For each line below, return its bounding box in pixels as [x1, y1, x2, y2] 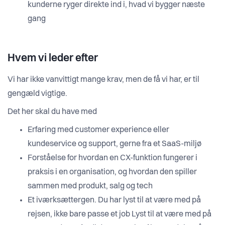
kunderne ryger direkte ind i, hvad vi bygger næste [28, 1, 205, 10]
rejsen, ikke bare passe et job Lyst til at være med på [28, 210, 211, 219]
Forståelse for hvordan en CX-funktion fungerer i [28, 154, 197, 163]
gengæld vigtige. [8, 90, 67, 98]
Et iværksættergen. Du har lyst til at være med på [28, 196, 201, 205]
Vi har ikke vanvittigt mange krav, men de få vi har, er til [8, 76, 199, 84]
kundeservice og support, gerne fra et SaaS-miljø [28, 140, 201, 149]
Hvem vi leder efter [8, 53, 98, 64]
